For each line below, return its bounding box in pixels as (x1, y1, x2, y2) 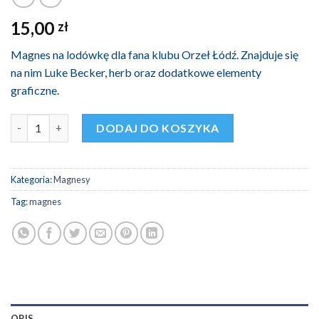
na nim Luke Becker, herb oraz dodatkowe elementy (11, 65, 261, 79)
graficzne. (11, 83, 59, 97)
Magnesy (53, 174, 90, 186)
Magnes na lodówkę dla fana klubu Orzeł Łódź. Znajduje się (11, 47, 298, 61)
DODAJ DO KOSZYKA (96, 120, 219, 135)
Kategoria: (11, 174, 53, 186)
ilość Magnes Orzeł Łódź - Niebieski (10, 115, 179, 127)
